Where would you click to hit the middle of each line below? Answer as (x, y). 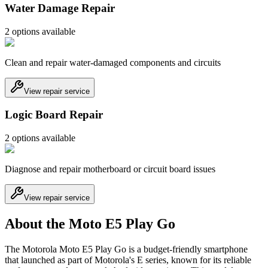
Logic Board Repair (54, 115)
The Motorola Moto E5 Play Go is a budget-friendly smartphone (126, 249)
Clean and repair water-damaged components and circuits (113, 62)
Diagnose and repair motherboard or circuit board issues (110, 169)
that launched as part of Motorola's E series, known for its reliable (128, 260)
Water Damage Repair (60, 8)
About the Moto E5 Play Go (90, 223)
